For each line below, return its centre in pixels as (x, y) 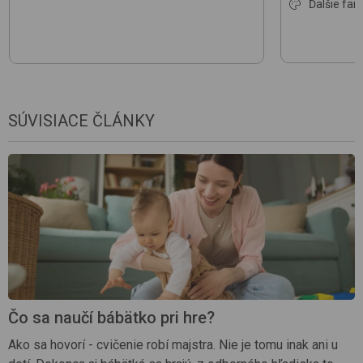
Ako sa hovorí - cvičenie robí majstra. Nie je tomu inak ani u (173, 344)
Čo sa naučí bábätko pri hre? (111, 317)
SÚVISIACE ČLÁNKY (81, 120)
